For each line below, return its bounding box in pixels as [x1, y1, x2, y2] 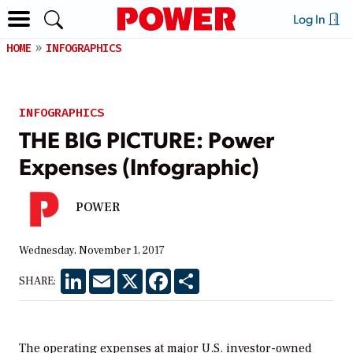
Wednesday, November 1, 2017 [19, 243, 165, 258]
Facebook [171, 267, 220, 282]
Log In [292, 10, 328, 27]
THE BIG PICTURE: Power [19, 123, 274, 154]
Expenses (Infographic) [19, 150, 259, 180]
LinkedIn [86, 267, 131, 282]
